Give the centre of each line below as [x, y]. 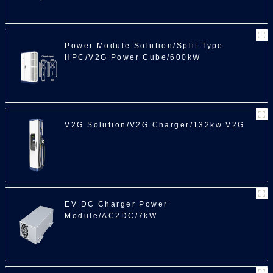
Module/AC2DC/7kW [111, 215]
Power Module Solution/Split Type [144, 45]
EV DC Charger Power [116, 204]
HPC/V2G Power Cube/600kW [133, 57]
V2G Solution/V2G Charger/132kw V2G [155, 125]
